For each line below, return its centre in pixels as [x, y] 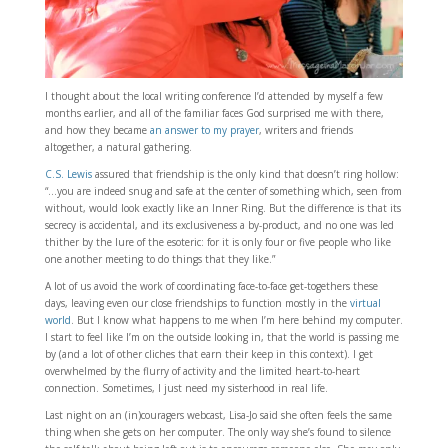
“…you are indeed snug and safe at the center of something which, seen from [223, 191]
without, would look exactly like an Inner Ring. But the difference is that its [222, 208]
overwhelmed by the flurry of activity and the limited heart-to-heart [202, 371]
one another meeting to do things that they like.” [159, 259]
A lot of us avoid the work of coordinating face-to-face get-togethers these [211, 286]
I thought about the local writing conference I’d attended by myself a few [213, 96]
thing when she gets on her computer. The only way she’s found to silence [217, 432]
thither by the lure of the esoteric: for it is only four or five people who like [217, 242]
